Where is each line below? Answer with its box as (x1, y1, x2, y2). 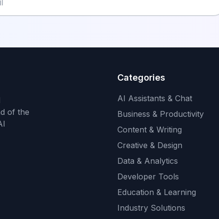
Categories (117, 72, 165, 83)
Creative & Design (117, 140, 182, 150)
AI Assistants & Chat (117, 93, 192, 103)
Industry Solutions (117, 203, 185, 213)
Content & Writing (117, 125, 182, 134)
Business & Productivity (117, 109, 204, 119)
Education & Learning (117, 187, 196, 197)
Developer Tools (117, 172, 179, 181)
